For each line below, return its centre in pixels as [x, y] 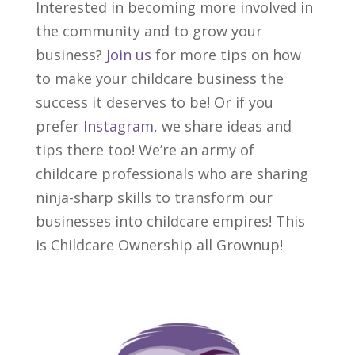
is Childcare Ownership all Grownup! [159, 245]
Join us [128, 55]
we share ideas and [226, 126]
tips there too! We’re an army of [145, 150]
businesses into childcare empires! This [170, 221]
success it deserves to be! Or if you [154, 103]
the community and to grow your [149, 31]
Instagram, [122, 126]
